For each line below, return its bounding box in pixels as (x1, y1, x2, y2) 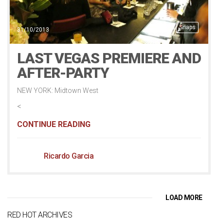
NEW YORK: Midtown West (17, 86, 98, 94)
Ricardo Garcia (44, 151, 93, 161)
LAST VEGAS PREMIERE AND (17, 49, 201, 67)
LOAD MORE (165, 193, 202, 201)
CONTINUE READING (17, 119, 91, 129)
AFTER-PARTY (17, 64, 109, 81)
